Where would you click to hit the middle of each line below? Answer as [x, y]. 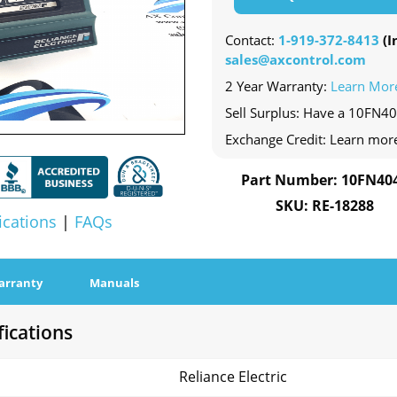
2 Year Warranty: [278, 86]
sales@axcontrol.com [296, 60]
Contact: [252, 40]
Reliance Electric [233, 377]
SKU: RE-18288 [324, 206]
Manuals [114, 283]
